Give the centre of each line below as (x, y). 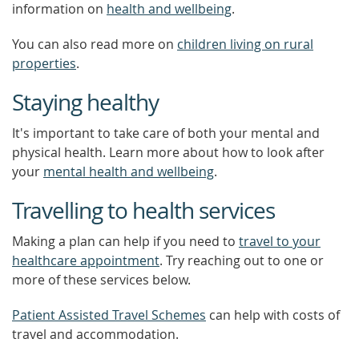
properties (44, 63)
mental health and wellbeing (129, 171)
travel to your (280, 241)
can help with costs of (273, 315)
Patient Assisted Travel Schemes (109, 315)
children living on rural (245, 44)
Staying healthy (85, 102)
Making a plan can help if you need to (125, 241)
